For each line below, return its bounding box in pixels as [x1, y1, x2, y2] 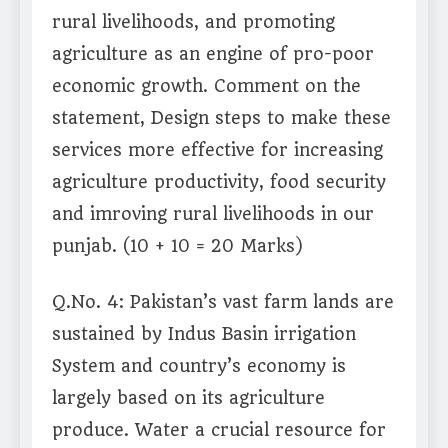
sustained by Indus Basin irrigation [52, 324, 356, 345]
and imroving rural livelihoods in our [52, 204, 374, 225]
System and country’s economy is [52, 356, 346, 377]
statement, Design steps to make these [52, 108, 391, 129]
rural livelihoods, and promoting [52, 12, 335, 33]
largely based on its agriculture [52, 388, 325, 409]
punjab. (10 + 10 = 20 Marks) [52, 236, 303, 257]
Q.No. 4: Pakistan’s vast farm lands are [52, 292, 394, 313]
